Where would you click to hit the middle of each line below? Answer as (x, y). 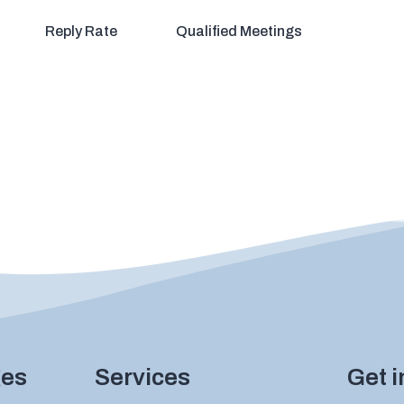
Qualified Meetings (239, 32)
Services (142, 377)
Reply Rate (82, 32)
